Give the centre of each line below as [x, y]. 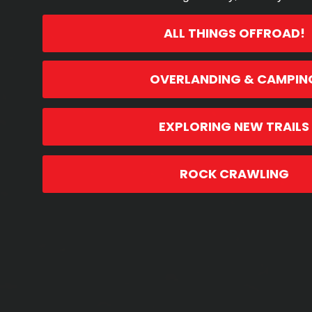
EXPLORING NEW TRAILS [234, 126]
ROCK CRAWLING [234, 173]
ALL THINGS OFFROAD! [234, 33]
